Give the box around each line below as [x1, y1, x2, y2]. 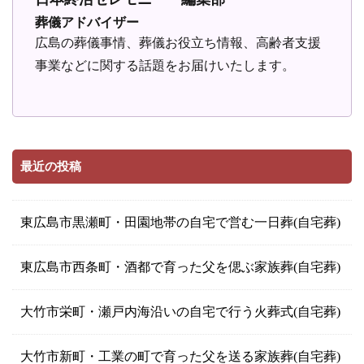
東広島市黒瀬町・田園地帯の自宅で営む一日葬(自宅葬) [20, 214, 340, 229]
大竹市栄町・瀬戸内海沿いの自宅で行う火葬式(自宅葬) [20, 304, 340, 318]
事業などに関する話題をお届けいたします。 [35, 58, 296, 72]
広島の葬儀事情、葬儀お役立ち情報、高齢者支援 [35, 35, 322, 50]
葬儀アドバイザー [35, 15, 140, 29]
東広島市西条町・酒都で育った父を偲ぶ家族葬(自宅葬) [20, 259, 340, 274]
